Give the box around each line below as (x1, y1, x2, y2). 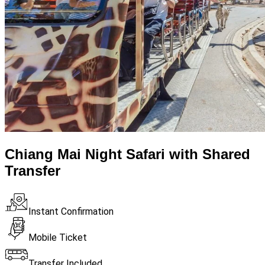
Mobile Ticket (28, 231, 87, 243)
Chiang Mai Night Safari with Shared (5, 146, 250, 162)
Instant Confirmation (28, 205, 114, 217)
